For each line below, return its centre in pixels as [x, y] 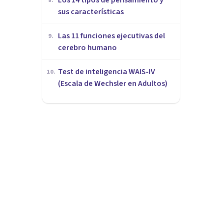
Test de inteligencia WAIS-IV [107, 71]
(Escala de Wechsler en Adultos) [113, 83]
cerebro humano [87, 47]
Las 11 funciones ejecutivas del [111, 36]
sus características [91, 12]
